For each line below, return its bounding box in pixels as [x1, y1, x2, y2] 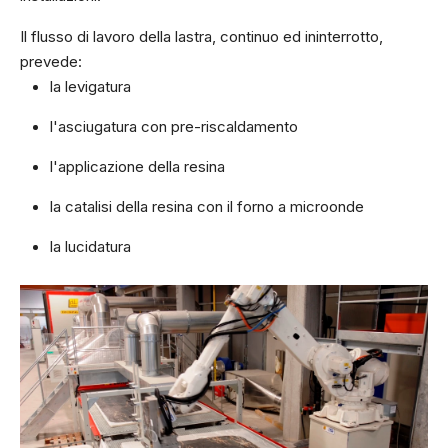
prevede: [20, 52, 82, 71]
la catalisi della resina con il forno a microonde [50, 197, 364, 216]
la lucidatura [50, 237, 131, 256]
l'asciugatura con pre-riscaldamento [50, 117, 298, 136]
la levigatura [50, 77, 131, 96]
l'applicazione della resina [50, 157, 225, 176]
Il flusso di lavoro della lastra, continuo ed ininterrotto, [20, 27, 383, 46]
